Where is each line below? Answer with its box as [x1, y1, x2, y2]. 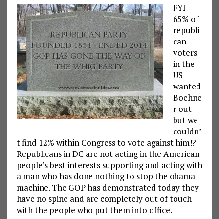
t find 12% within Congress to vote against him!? [16, 136, 196, 148]
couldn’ [173, 125, 201, 137]
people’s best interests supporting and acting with [16, 159, 202, 171]
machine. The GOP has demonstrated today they [16, 181, 199, 193]
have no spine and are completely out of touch [16, 193, 192, 204]
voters [173, 46, 197, 58]
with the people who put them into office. [16, 204, 172, 216]
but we [173, 114, 198, 126]
